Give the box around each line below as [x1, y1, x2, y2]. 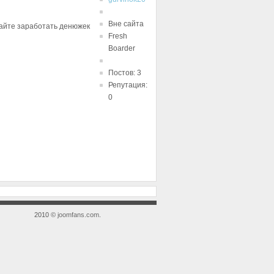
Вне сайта [108, 20, 144, 28]
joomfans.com [57, 211, 99, 218]
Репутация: [108, 81, 147, 89]
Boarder [108, 44, 135, 53]
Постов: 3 [108, 68, 141, 77]
